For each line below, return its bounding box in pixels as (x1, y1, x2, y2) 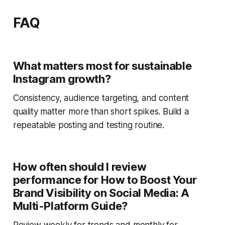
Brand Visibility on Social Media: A (13, 186, 189, 200)
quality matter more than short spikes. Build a (13, 106, 189, 117)
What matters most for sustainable (13, 59, 192, 73)
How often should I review (13, 160, 147, 174)
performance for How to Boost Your (13, 173, 197, 187)
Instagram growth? (13, 72, 111, 86)
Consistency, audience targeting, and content (13, 93, 189, 103)
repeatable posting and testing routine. (13, 120, 165, 131)
